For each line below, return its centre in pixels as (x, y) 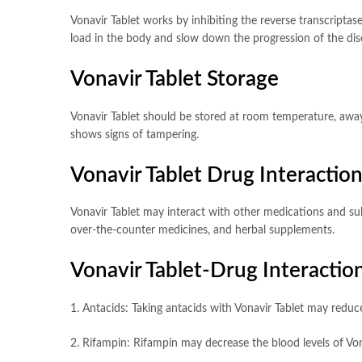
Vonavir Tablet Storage (175, 80)
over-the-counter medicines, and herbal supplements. (202, 231)
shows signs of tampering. (135, 135)
